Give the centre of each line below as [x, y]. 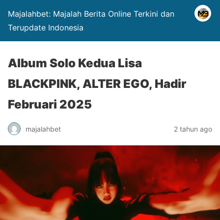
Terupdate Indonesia [46, 27]
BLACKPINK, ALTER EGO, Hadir [97, 84]
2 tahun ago [193, 129]
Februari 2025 [50, 104]
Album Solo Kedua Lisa [75, 63]
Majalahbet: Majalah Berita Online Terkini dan [91, 14]
